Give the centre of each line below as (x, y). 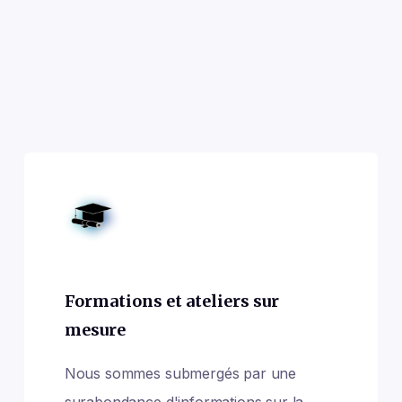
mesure (95, 330)
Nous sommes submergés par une (180, 373)
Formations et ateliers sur (171, 301)
